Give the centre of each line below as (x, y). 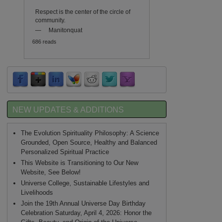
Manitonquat (65, 30)
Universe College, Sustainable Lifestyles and (85, 183)
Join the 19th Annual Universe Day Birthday (83, 204)
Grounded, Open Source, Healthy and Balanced (89, 142)
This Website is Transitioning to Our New (79, 163)
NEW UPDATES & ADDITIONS (68, 109)
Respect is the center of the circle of (83, 11)
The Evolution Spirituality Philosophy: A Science (90, 133)
